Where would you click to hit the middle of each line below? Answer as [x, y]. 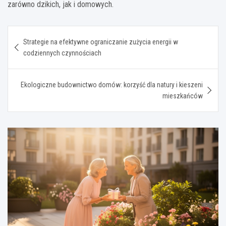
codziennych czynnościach [62, 53]
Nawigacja [39, 33]
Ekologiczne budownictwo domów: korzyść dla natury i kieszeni [112, 84]
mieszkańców [183, 96]
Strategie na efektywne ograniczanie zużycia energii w [101, 42]
